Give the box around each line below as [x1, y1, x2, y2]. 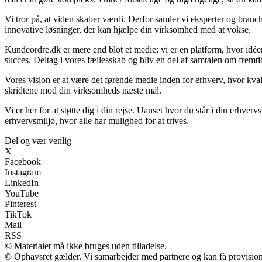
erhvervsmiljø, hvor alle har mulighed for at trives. [5, 116, 189, 126]
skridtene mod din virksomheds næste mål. [5, 85, 161, 96]
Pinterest [5, 199, 36, 209]
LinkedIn [5, 178, 39, 188]
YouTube [5, 188, 39, 199]
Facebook [5, 157, 41, 167]
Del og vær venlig [5, 136, 71, 146]
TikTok [5, 209, 32, 220]
